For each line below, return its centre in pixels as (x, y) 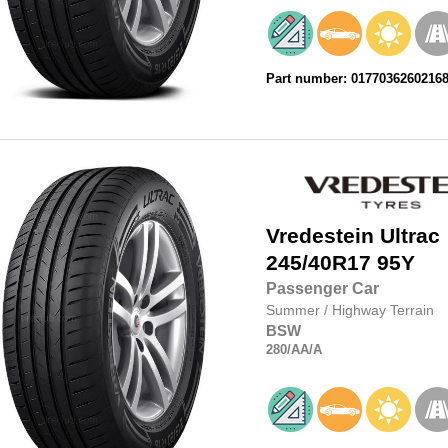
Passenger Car (322, 289)
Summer (294, 310)
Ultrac (409, 236)
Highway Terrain (382, 310)
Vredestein (319, 236)
